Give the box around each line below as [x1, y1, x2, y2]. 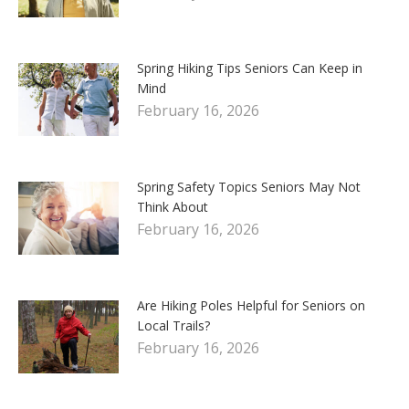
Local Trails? [137, 316, 210, 334]
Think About [137, 197, 208, 215]
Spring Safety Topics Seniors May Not [137, 177, 361, 195]
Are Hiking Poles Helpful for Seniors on [137, 296, 365, 314]
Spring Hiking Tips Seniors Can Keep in [137, 58, 362, 77]
